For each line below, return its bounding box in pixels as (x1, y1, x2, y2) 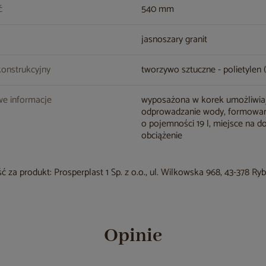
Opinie (103, 224, 162, 248)
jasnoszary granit (141, 31, 208, 47)
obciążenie (141, 128, 183, 144)
